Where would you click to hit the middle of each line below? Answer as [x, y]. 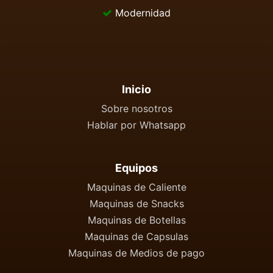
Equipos [136, 168]
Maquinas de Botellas [136, 220]
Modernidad [141, 13]
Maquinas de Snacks [136, 204]
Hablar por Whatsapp [136, 125]
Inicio [136, 89]
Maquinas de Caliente [136, 187]
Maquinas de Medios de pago [136, 253]
